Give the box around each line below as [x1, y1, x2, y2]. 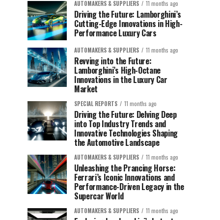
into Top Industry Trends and [74, 118, 166, 130]
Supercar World [74, 190, 124, 202]
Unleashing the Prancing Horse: [74, 162, 176, 174]
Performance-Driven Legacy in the [74, 181, 184, 192]
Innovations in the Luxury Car [74, 74, 167, 85]
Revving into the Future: [74, 55, 152, 67]
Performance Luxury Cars [74, 27, 157, 39]
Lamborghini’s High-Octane [74, 64, 161, 76]
